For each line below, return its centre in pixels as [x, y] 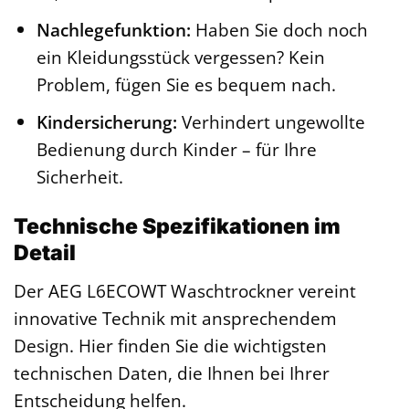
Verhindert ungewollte [271, 122]
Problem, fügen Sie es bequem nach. [186, 84]
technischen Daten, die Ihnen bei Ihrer [172, 372]
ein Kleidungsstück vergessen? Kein [180, 57]
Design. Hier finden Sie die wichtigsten [170, 345]
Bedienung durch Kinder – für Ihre [176, 150]
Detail [45, 253]
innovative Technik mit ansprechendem [175, 318]
